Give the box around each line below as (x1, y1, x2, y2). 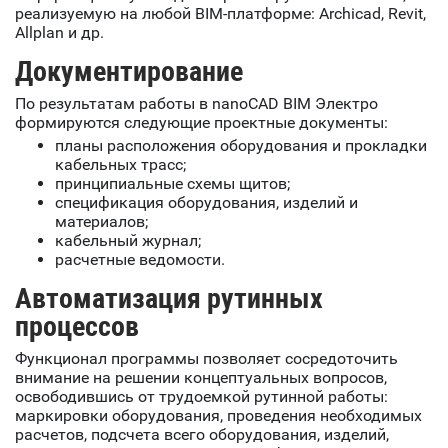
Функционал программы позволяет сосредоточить (15, 349, 398, 369)
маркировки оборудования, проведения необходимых (15, 406, 422, 426)
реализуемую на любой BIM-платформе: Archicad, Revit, (15, 4, 426, 24)
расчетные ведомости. (55, 250, 225, 270)
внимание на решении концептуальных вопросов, (15, 368, 387, 388)
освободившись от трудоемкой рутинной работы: (15, 387, 388, 407)
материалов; (55, 212, 148, 232)
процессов (15, 310, 139, 344)
